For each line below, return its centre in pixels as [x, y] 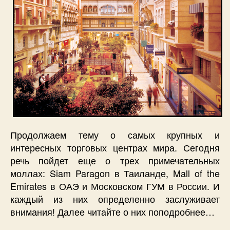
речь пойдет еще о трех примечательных [115, 160]
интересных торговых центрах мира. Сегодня [115, 148]
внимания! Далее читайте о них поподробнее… [112, 212]
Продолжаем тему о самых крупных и [115, 135]
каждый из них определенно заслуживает [115, 199]
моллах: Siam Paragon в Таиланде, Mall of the [115, 173]
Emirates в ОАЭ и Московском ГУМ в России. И [115, 186]
